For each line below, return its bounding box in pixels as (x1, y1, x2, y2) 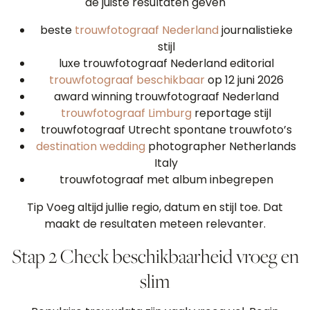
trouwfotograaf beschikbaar (48, 72, 205, 88)
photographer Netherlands (145, 138, 296, 154)
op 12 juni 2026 (204, 72, 284, 88)
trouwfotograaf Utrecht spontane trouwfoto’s (40, 122, 292, 138)
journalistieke (218, 22, 293, 38)
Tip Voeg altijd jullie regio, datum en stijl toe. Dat (27, 199, 283, 215)
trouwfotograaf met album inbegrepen (59, 172, 273, 188)
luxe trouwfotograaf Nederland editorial (58, 55, 274, 71)
